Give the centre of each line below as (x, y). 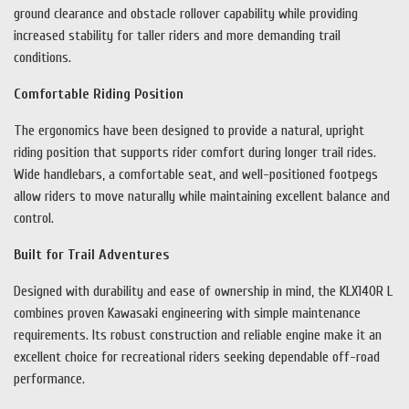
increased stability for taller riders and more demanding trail (177, 36)
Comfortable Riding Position (99, 94)
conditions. (42, 58)
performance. (49, 379)
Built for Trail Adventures (91, 255)
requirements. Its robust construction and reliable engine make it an (198, 336)
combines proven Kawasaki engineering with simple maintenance (187, 314)
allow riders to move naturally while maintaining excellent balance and (202, 197)
